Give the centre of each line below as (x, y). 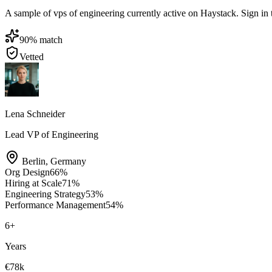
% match (46, 39)
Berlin (34, 161)
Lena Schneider (35, 114)
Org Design (27, 172)
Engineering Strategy (45, 194)
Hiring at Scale (33, 183)
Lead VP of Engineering (52, 134)
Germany (68, 161)
